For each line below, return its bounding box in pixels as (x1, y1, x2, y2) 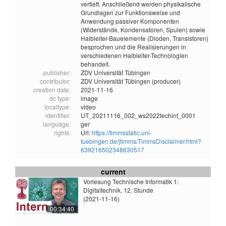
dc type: (49, 94, 71, 103)
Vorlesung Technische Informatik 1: (83, 177, 179, 186)
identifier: (45, 111, 71, 120)
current (100, 166, 126, 177)
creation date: (33, 85, 71, 94)
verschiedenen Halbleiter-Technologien (81, 51, 188, 60)
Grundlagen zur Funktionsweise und (81, 8, 180, 17)
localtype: (44, 102, 71, 111)
